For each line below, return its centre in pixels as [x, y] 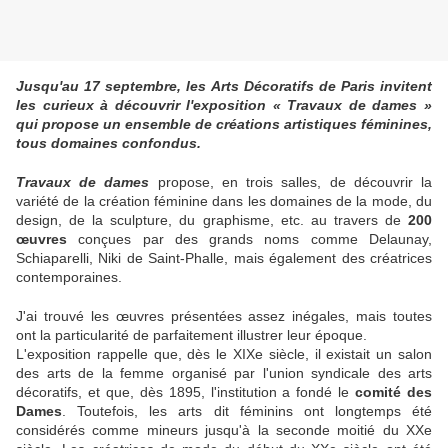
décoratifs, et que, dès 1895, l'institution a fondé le [186, 392]
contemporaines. [69, 277]
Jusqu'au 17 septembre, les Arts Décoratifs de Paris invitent [224, 86]
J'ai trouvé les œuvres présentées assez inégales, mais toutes [224, 316]
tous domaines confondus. [108, 143]
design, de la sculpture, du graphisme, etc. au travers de [212, 220]
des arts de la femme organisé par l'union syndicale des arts [224, 373]
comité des [394, 392]
